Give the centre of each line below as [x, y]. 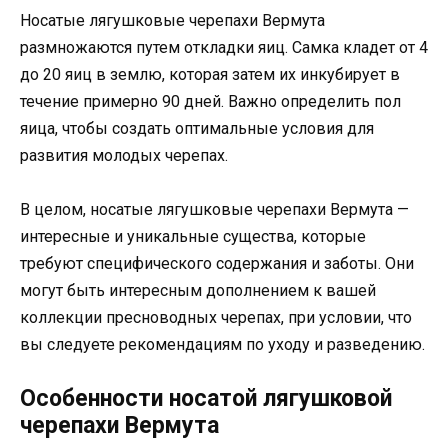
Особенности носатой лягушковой [206, 399]
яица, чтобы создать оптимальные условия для [197, 129]
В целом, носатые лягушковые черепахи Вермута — [214, 210]
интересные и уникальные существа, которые [193, 237]
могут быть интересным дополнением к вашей [198, 291]
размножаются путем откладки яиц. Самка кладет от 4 [224, 48]
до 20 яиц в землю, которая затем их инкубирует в [210, 75]
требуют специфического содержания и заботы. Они [217, 264]
